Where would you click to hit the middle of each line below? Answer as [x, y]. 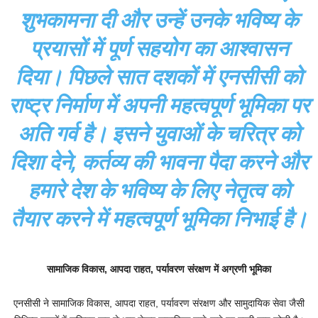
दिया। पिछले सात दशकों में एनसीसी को [159, 77]
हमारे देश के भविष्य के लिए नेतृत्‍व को [159, 191]
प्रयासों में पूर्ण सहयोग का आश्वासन [159, 49]
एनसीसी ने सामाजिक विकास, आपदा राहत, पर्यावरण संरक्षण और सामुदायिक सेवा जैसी [159, 303]
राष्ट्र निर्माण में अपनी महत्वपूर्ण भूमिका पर [159, 106]
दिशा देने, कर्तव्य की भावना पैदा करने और [159, 163]
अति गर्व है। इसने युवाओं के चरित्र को [159, 134]
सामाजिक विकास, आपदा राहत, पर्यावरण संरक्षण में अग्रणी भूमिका [159, 269]
